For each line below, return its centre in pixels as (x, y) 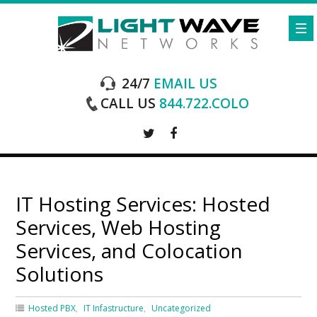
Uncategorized (181, 308)
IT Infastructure (114, 308)
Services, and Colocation (129, 250)
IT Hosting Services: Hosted (143, 203)
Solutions (60, 273)
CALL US (128, 103)
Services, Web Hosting (119, 227)
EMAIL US (183, 83)
